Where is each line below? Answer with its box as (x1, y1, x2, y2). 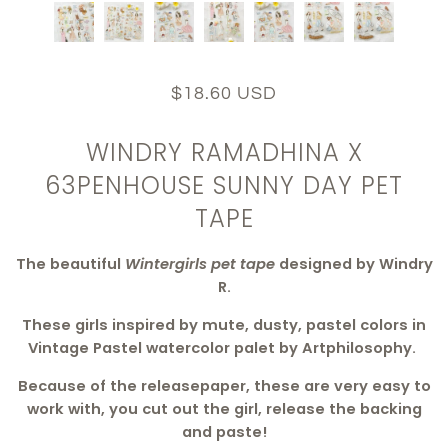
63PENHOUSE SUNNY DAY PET (45, 168, 403, 202)
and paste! (181, 422, 267, 443)
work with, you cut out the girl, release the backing (26, 399, 422, 420)
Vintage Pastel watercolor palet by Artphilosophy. (28, 338, 420, 359)
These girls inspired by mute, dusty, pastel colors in (22, 315, 426, 336)
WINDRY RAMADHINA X (85, 135, 363, 169)
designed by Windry (278, 254, 433, 275)
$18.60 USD (171, 84, 277, 103)
